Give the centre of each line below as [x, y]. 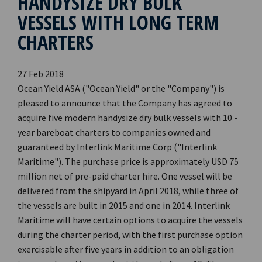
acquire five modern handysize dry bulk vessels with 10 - [127, 118]
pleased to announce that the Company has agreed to [125, 103]
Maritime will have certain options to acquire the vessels [130, 220]
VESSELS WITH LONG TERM [118, 22]
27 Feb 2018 [41, 74]
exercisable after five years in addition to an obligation [126, 249]
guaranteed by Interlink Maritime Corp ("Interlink [117, 147]
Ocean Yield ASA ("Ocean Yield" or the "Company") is [121, 88]
